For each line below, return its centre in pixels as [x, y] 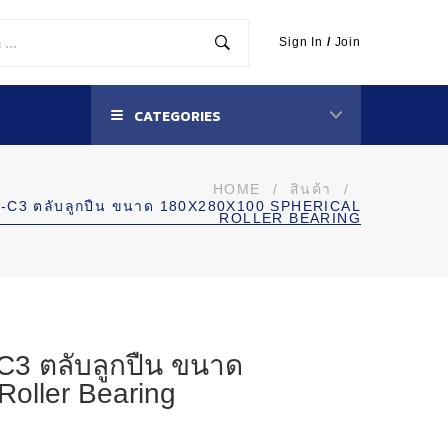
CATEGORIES [176, 116]
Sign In [301, 42]
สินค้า [310, 189]
